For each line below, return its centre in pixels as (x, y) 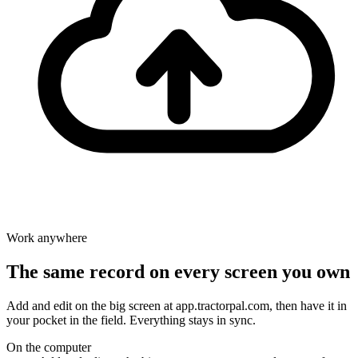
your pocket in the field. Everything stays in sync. (131, 320)
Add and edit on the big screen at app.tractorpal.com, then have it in (177, 305)
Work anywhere (47, 237)
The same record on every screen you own (178, 271)
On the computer (49, 347)
